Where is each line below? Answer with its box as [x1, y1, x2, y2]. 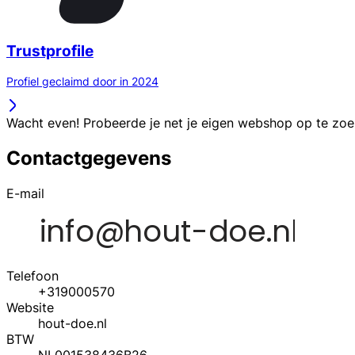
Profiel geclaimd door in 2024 [6, 74, 158, 89]
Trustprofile [6, 41, 94, 60]
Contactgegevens [6, 147, 171, 170]
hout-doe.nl [38, 315, 107, 332]
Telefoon [6, 268, 59, 284]
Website [6, 300, 54, 316]
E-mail [6, 185, 44, 202]
